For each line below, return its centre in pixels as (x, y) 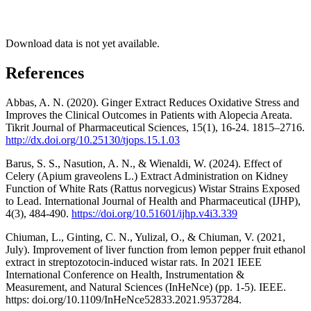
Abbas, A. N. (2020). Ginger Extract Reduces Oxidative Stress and (152, 102)
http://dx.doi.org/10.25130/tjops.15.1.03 (93, 140)
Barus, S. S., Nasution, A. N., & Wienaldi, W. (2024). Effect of (144, 163)
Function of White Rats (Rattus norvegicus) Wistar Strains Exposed (153, 188)
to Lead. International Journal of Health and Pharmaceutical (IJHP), (153, 201)
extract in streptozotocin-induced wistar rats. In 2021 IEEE (134, 262)
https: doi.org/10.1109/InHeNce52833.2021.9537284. (124, 299)
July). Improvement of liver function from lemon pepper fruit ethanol (155, 249)
